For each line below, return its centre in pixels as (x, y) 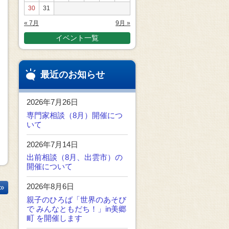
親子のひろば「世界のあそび (76, 199)
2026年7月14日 (52, 144)
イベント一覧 (77, 38)
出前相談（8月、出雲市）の (75, 157)
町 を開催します (54, 218)
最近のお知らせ (73, 75)
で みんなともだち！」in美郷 (76, 209)
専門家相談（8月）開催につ (75, 115)
